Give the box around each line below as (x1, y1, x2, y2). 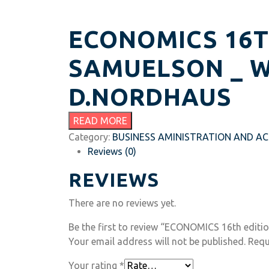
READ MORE (73, 115, 127, 126)
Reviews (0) (88, 146, 136, 157)
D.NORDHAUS (68, 83, 232, 110)
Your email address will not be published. (68, 236, 246, 247)
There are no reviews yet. (68, 198, 176, 208)
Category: (68, 131, 112, 142)
